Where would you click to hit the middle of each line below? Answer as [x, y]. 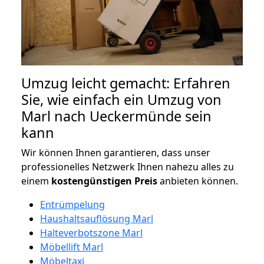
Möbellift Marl [72, 247]
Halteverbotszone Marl [91, 232]
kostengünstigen [92, 181]
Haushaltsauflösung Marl [97, 218]
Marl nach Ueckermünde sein [116, 116]
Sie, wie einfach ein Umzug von [121, 99]
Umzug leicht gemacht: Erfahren [126, 83]
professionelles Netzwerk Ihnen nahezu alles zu [128, 166]
